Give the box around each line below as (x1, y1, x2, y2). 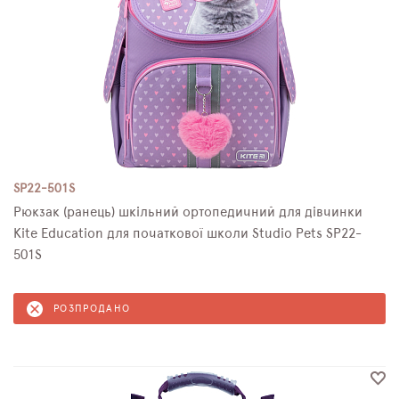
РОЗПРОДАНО (53, 304, 131, 313)
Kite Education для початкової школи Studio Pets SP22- (13, 227, 362, 240)
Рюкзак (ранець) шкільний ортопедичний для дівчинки (13, 206, 362, 219)
